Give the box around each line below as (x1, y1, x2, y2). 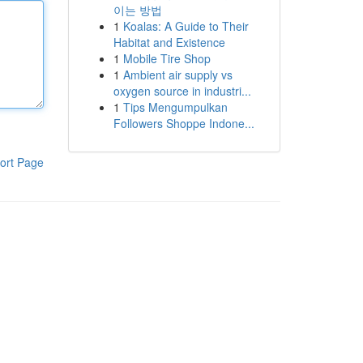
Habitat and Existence (113, 34, 225, 50)
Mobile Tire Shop (122, 50, 211, 66)
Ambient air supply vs (122, 66, 233, 83)
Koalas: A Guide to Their (122, 18, 249, 34)
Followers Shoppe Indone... (113, 115, 254, 131)
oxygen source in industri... (113, 83, 251, 99)
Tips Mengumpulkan (122, 99, 228, 115)
